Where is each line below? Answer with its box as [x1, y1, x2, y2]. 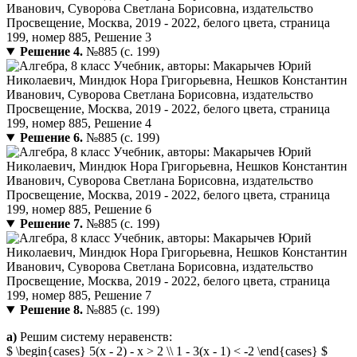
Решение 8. [19, 303, 83, 317]
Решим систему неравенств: [17, 330, 172, 344]
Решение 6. [19, 131, 83, 145]
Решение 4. [19, 45, 83, 59]
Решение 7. [19, 217, 83, 231]
